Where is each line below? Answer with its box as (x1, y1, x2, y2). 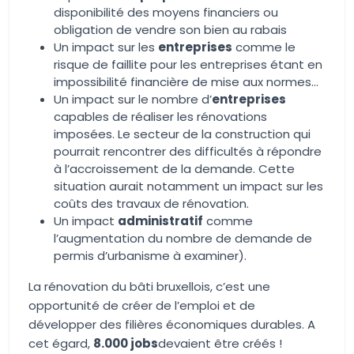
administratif (118, 213, 203, 229)
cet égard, (28, 335, 93, 352)
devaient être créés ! (158, 335, 282, 352)
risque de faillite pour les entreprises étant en (54, 56, 322, 73)
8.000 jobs (93, 335, 158, 352)
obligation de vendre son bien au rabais (54, 21, 287, 38)
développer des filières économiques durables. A (28, 316, 315, 333)
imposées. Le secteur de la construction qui (54, 126, 311, 142)
